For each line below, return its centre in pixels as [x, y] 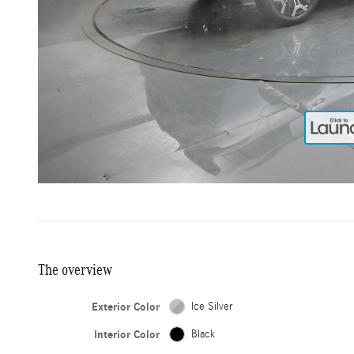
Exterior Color [126, 307]
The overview [75, 269]
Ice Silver [212, 306]
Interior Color [127, 334]
